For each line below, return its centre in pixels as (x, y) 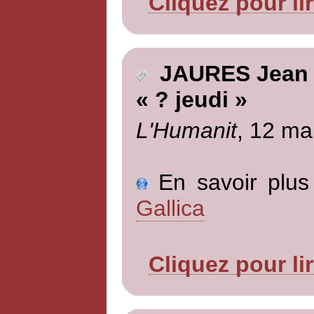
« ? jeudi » (191, 100)
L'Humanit (186, 130)
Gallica (170, 208)
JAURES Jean (227, 74)
